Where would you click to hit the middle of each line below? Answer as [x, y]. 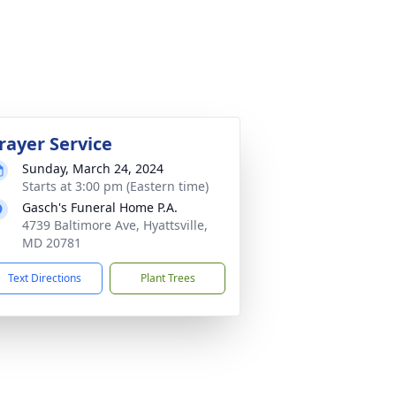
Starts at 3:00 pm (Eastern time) [115, 186]
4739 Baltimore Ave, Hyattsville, [115, 225]
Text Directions [45, 278]
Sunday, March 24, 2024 [93, 168]
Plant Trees [168, 278]
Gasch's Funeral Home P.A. [100, 207]
